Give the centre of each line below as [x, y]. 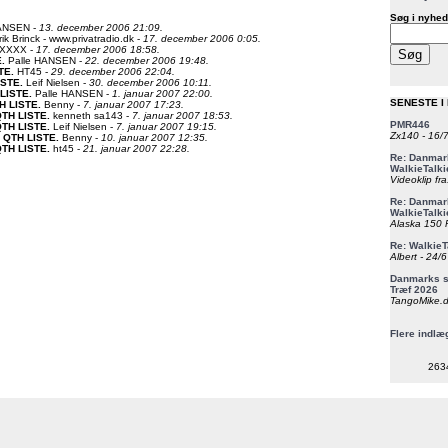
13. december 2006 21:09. [101, 27]
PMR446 [410, 124]
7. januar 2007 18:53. [182, 115]
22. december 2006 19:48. [147, 60]
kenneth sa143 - [91, 115]
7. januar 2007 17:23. [133, 104]
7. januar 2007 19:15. [166, 126]
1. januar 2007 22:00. [162, 93]
